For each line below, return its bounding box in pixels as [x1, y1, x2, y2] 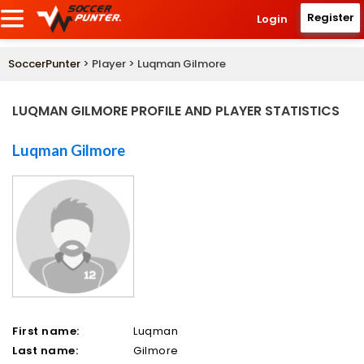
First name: [12, 323, 80, 340]
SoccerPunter [8, 56, 80, 72]
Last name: [12, 343, 79, 359]
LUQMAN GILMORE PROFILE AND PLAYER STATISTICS [12, 102, 340, 121]
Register [306, 10, 354, 25]
